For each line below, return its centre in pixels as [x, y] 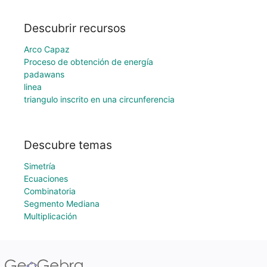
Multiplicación [50, 216]
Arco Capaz [47, 49]
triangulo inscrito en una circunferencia [99, 100]
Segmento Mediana [62, 204]
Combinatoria [50, 191]
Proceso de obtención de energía [89, 62]
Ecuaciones [46, 178]
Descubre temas [68, 145]
